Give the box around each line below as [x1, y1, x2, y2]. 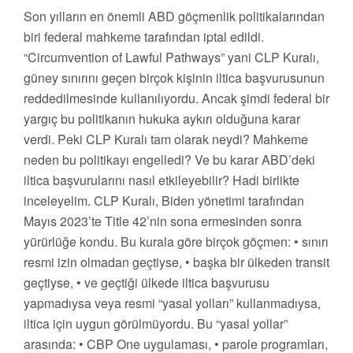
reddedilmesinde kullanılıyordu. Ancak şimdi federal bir [24, 89, 329, 108]
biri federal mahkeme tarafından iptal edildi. [24, 28, 264, 46]
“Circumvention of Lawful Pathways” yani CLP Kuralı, [24, 48, 319, 67]
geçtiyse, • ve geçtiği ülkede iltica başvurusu [24, 273, 269, 292]
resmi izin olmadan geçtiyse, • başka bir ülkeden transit [24, 253, 329, 272]
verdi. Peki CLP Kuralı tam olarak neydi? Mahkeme [24, 130, 308, 149]
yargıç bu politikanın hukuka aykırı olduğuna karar [24, 110, 300, 128]
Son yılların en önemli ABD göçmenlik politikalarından [24, 7, 325, 26]
